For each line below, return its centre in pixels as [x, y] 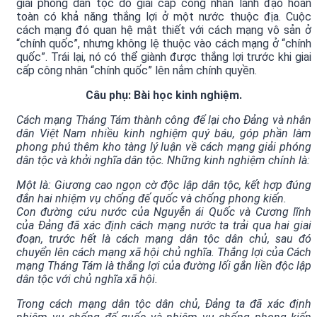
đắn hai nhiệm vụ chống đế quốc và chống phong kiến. [151, 199]
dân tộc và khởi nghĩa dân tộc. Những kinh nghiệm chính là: [163, 161]
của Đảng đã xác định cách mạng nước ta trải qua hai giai [164, 226]
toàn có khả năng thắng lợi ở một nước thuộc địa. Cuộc [164, 17]
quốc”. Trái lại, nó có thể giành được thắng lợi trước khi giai [164, 57]
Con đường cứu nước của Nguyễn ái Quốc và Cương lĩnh [164, 212]
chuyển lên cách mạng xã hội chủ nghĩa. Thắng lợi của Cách [164, 253]
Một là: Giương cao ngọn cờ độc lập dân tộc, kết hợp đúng [164, 185]
